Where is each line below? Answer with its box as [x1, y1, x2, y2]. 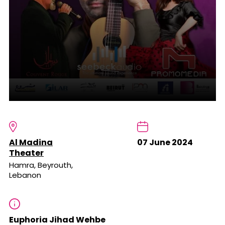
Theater [9, 147, 44, 159]
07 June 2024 [137, 136, 193, 148]
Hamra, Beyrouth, [9, 159, 73, 170]
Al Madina [9, 136, 53, 148]
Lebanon [9, 169, 41, 180]
